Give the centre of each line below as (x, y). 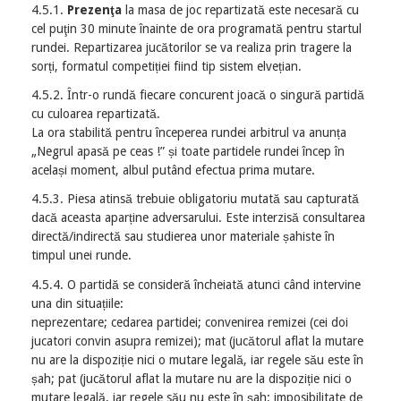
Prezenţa (94, 10)
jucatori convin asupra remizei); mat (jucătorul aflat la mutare (197, 341)
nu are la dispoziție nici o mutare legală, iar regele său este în (197, 359)
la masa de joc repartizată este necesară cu (240, 10)
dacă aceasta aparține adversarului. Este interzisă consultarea (198, 218)
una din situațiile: (77, 303)
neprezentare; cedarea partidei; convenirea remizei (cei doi (190, 322)
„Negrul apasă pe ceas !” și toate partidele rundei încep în (188, 152)
